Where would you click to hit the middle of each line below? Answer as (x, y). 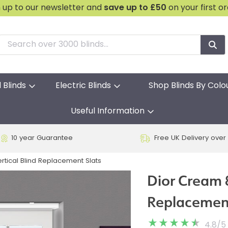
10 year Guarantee (42, 138)
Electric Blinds (83, 86)
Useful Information (107, 111)
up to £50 (147, 8)
